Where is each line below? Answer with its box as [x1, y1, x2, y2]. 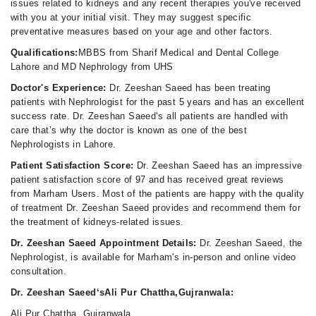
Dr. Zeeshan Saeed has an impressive [136, 160, 303, 171]
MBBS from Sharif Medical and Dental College [78, 47, 279, 58]
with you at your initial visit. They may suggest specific [11, 12, 252, 23]
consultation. [11, 266, 67, 276]
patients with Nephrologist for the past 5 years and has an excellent [11, 97, 305, 107]
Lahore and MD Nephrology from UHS [11, 61, 174, 72]
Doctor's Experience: [11, 83, 110, 93]
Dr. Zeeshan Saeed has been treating [109, 83, 271, 93]
